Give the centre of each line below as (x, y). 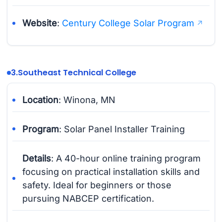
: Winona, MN (87, 100)
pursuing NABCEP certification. (88, 198)
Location (41, 100)
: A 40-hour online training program (126, 158)
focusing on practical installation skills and (111, 171)
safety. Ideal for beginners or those (97, 185)
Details (37, 158)
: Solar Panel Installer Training (122, 129)
